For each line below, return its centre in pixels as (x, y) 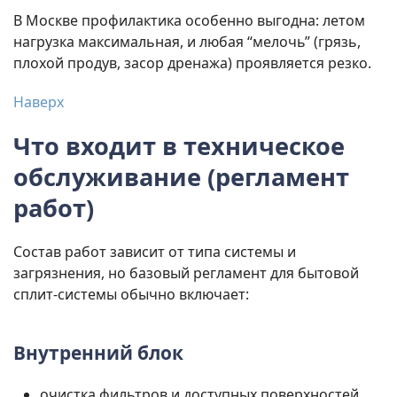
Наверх (39, 102)
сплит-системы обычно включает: (131, 295)
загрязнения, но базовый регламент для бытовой (186, 273)
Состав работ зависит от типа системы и (155, 252)
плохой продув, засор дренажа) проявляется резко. (192, 63)
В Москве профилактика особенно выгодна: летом (189, 21)
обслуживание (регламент (181, 177)
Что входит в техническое (179, 146)
